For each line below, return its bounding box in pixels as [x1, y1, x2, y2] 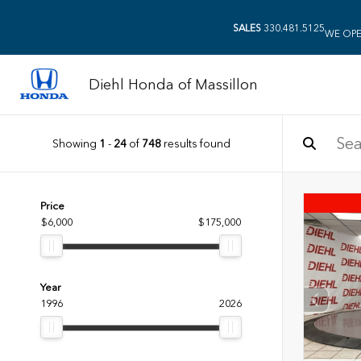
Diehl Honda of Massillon [89, 76, 258, 93]
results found [160, 136, 230, 150]
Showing [52, 136, 99, 150]
